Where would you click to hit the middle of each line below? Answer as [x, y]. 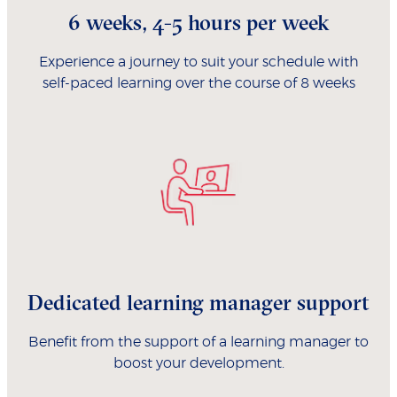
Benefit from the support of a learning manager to [198, 342]
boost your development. [198, 363]
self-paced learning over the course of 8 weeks [198, 83]
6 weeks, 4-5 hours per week [198, 22]
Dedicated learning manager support [198, 302]
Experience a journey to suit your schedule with [198, 62]
